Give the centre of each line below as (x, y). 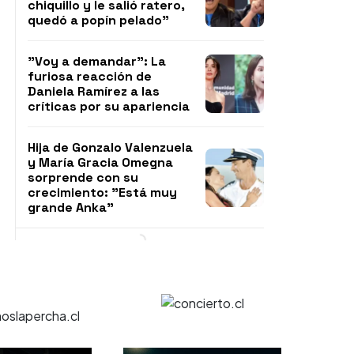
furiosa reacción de (90, 76)
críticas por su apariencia (109, 106)
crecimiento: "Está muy (102, 192)
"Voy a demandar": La (97, 61)
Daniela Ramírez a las (94, 91)
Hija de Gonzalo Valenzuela (110, 147)
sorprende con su (83, 177)
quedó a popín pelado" (98, 20)
